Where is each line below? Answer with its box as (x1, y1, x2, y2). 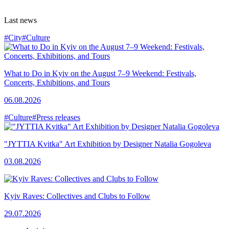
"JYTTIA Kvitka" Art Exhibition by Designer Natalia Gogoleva (4, 139, 211, 148)
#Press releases (32, 112, 80, 122)
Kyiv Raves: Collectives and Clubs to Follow (4, 191, 150, 200)
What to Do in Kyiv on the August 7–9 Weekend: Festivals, (4, 68, 196, 78)
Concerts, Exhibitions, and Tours (4, 78, 110, 87)
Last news (4, 15, 37, 25)
